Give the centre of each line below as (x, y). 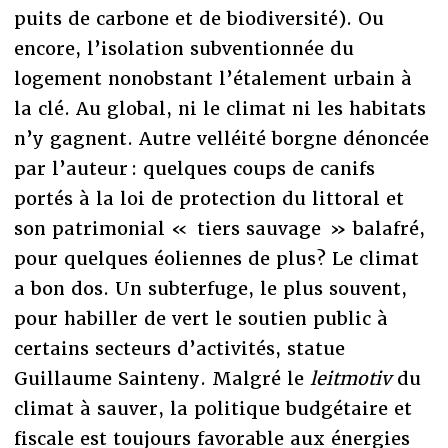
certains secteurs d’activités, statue (179, 348)
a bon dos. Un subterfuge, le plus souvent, (210, 288)
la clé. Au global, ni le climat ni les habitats (219, 108)
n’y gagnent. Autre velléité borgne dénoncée (221, 138)
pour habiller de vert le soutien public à (200, 318)
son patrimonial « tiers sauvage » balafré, (219, 228)
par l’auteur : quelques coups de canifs (194, 168)
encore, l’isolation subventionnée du (183, 48)
